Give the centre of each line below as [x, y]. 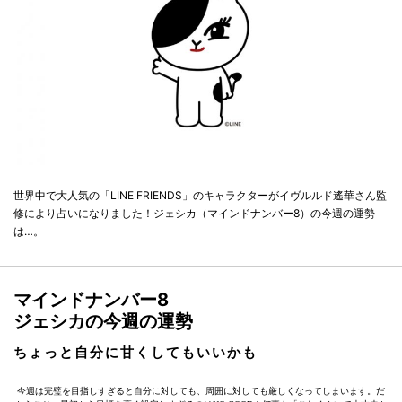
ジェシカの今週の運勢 [103, 322]
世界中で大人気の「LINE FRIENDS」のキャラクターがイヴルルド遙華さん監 [200, 196]
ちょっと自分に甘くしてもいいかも [135, 353]
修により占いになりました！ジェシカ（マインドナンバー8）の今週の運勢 [194, 214]
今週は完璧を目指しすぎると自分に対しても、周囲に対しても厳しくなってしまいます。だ [201, 391]
